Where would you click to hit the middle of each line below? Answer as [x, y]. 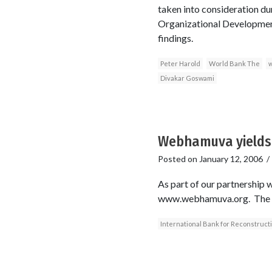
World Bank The [234, 63]
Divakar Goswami [187, 78]
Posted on [178, 158]
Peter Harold [180, 63]
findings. [175, 38]
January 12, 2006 [231, 158]
